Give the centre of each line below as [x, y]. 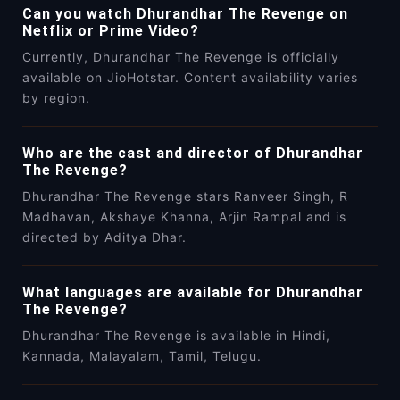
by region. [56, 98]
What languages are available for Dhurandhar [193, 293]
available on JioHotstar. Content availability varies [190, 78]
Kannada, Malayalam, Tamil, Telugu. [142, 356]
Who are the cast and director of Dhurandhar [193, 154]
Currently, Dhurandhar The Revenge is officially [181, 57]
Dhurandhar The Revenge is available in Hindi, [176, 336]
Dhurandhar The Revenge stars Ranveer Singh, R [185, 196]
